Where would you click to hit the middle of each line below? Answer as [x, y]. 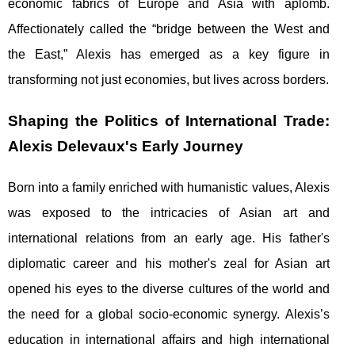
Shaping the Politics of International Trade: [169, 121]
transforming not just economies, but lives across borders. [168, 80]
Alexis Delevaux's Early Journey [126, 147]
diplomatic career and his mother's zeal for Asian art [169, 264]
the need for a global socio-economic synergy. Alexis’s [169, 315]
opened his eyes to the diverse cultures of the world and [169, 289]
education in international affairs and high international [169, 340]
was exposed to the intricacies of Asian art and [169, 213]
